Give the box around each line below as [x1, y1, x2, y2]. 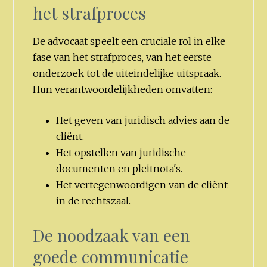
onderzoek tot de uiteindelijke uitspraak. [33, 67, 222, 79]
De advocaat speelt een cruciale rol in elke [33, 35, 226, 47]
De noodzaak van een [33, 224, 191, 247]
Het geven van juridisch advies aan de [55, 114, 229, 127]
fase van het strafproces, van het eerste [33, 51, 212, 63]
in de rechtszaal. [55, 195, 131, 207]
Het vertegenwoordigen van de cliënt [55, 179, 228, 191]
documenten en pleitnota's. [55, 163, 182, 175]
